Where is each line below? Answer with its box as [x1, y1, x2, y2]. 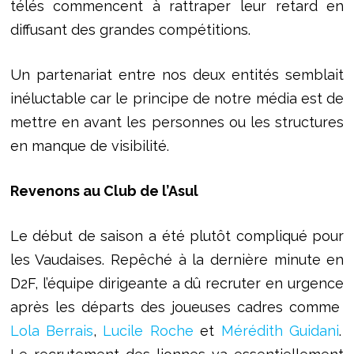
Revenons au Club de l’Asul [9, 183, 198, 200]
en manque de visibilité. [9, 137, 169, 155]
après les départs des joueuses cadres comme [9, 299, 345, 316]
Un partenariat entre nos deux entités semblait [9, 66, 345, 84]
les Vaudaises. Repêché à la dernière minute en [9, 251, 345, 269]
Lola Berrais [9, 322, 94, 340]
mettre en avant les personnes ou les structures [9, 114, 345, 131]
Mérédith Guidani [220, 322, 339, 340]
